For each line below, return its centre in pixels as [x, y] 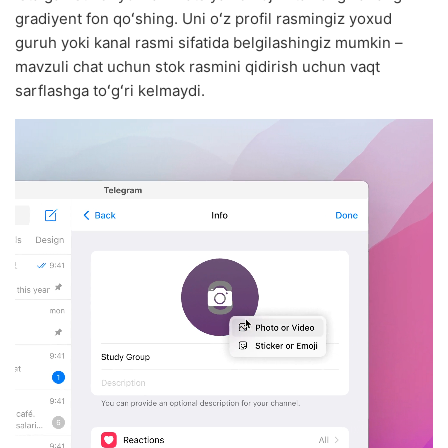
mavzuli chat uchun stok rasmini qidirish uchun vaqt [197, 67]
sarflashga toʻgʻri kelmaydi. [110, 91]
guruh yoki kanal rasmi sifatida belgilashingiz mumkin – [209, 43]
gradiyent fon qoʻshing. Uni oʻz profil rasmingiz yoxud [203, 19]
